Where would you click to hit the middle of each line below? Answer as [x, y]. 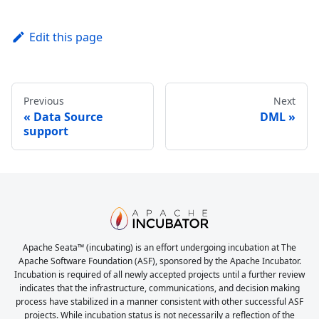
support [46, 131]
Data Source [68, 116]
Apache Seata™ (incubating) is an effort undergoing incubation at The [159, 247]
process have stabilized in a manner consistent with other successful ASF [159, 302]
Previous [44, 100]
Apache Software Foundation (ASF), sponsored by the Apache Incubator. [159, 261]
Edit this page [66, 37]
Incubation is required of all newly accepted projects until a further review [159, 274]
